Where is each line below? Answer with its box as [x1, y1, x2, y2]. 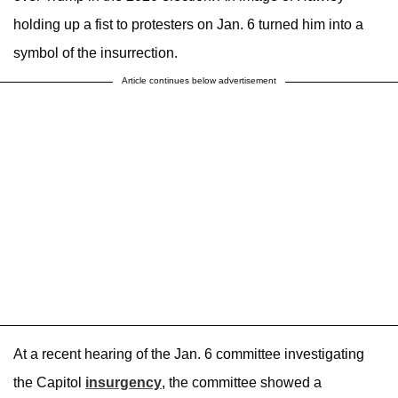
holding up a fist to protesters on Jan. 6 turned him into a [13, 17, 363, 33]
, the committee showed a [162, 375, 322, 391]
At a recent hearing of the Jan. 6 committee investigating [13, 346, 364, 362]
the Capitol [13, 375, 85, 391]
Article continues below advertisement [122, 76, 276, 86]
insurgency [85, 375, 162, 391]
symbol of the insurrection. [13, 45, 178, 61]
